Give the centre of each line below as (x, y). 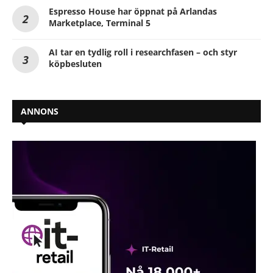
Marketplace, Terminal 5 (100, 23)
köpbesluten (75, 63)
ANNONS (40, 111)
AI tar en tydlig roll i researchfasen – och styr (143, 52)
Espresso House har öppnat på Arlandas (133, 11)
